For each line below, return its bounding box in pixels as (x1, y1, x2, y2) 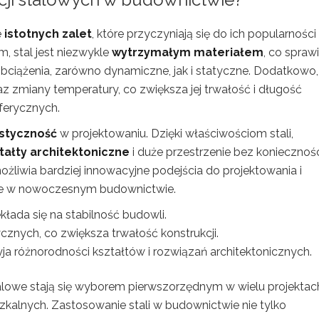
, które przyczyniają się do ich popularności (92, 26, 316, 41)
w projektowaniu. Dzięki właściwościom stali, (57, 126, 293, 140)
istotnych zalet (4, 26, 92, 41)
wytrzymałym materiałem (112, 45, 263, 59)
